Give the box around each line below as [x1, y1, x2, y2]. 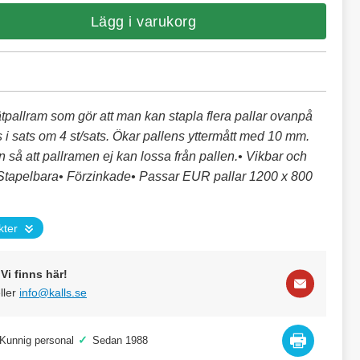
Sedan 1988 [92, 334, 148, 346]
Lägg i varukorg [90, 13, 197, 30]
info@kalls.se [19, 286, 87, 299]
